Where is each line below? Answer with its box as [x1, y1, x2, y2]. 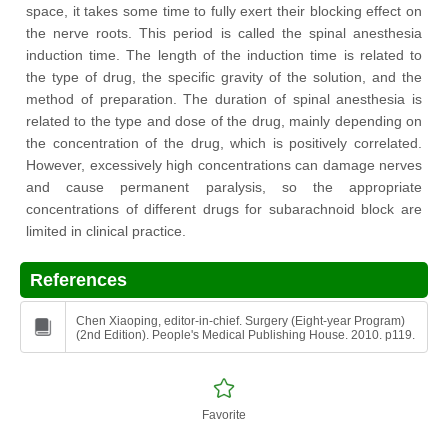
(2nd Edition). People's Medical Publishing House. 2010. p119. [76, 328, 415, 342]
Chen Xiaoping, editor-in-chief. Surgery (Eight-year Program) [76, 314, 405, 328]
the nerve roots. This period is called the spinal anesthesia [26, 25, 422, 41]
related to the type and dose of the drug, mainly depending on [26, 113, 422, 129]
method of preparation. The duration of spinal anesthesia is [26, 91, 422, 107]
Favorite [202, 408, 246, 422]
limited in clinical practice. [26, 223, 186, 239]
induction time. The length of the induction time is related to [26, 47, 422, 63]
